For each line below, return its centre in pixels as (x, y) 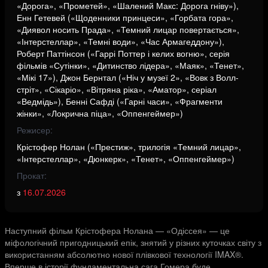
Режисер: (35, 130)
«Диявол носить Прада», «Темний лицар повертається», (128, 29)
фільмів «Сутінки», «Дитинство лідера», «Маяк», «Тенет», (130, 65)
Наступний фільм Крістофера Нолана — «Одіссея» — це (117, 230)
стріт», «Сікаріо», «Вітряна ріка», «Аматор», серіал (117, 89)
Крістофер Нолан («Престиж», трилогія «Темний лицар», (129, 147)
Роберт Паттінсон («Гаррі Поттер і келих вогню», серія (123, 53)
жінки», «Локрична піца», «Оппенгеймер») (100, 113)
